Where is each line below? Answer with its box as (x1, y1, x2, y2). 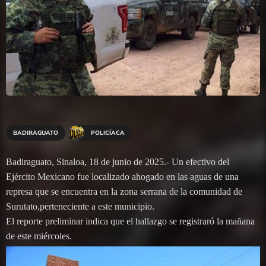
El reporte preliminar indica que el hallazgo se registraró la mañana (6, 216, 255, 226)
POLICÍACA (91, 128, 125, 137)
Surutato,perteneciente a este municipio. (6, 201, 154, 211)
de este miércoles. (6, 230, 72, 241)
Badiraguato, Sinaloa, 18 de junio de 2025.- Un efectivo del (6, 156, 229, 167)
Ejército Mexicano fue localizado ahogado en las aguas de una (6, 171, 239, 182)
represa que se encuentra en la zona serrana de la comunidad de (6, 186, 242, 197)
